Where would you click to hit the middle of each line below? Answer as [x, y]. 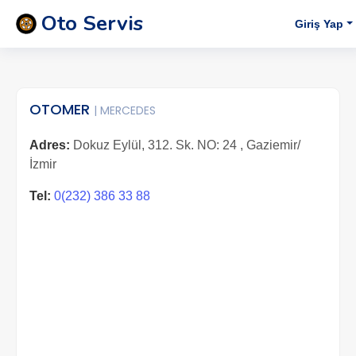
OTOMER [62, 109]
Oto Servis [92, 23]
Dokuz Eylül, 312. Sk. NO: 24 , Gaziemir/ [185, 145]
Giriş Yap [319, 23]
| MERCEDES [125, 110]
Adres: [50, 145]
